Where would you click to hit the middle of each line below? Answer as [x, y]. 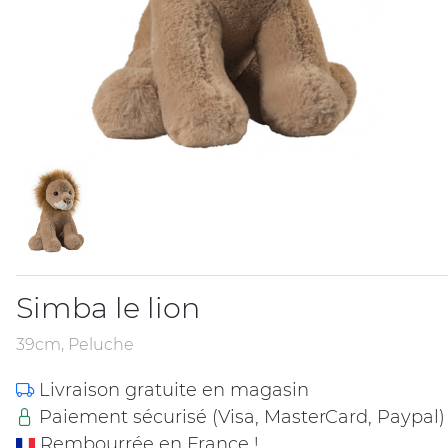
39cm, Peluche [75, 345]
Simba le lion [108, 308]
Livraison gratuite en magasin [171, 390]
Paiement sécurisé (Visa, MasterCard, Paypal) [239, 417]
